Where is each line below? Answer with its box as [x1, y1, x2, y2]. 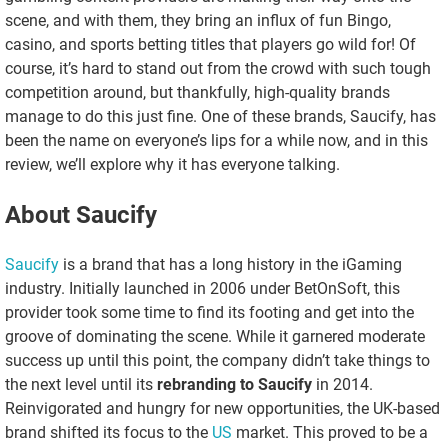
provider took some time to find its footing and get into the [5, 302, 414, 322]
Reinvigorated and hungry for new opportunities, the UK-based [5, 398, 440, 418]
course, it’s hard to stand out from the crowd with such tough [5, 58, 431, 78]
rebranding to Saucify [157, 374, 312, 394]
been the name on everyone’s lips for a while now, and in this [5, 130, 428, 150]
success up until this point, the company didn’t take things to [5, 350, 430, 370]
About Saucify [5, 200, 157, 229]
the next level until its [5, 374, 157, 394]
